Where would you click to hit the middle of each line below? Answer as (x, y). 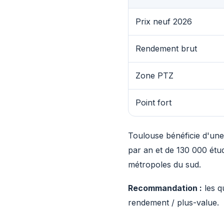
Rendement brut (166, 48)
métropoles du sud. (164, 164)
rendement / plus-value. (173, 202)
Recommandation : (165, 188)
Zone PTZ (154, 75)
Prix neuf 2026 (164, 21)
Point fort (153, 102)
